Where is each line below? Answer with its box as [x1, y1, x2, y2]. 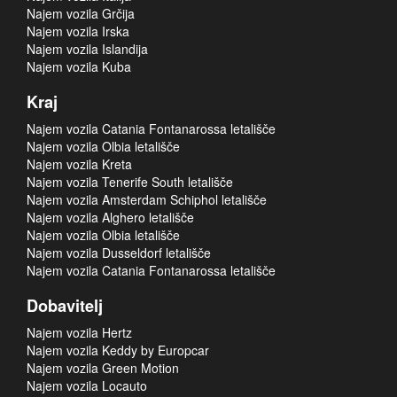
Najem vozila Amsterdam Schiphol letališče [27, 191, 267, 208]
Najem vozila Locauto [27, 377, 147, 394]
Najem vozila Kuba [27, 58, 131, 75]
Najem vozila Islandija [27, 40, 148, 58]
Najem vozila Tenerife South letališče [27, 173, 233, 191]
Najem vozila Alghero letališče [27, 208, 194, 226]
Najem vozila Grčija [27, 4, 135, 22]
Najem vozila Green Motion [27, 359, 179, 377]
